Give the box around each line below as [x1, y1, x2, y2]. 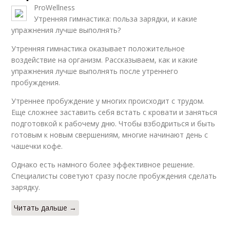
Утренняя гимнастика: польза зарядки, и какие [34, 14, 198, 24]
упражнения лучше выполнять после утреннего [11, 66, 179, 76]
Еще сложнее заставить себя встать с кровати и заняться [11, 107, 218, 117]
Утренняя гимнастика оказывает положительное [11, 44, 185, 53]
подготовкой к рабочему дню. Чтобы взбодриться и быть [11, 119, 216, 128]
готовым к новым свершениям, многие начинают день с [11, 130, 208, 140]
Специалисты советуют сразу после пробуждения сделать [11, 171, 217, 181]
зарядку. [11, 182, 41, 192]
